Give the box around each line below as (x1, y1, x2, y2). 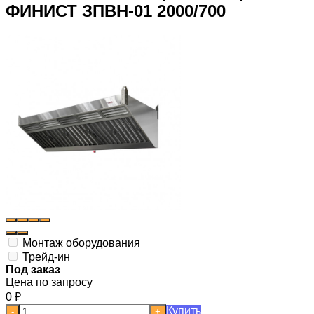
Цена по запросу (6, 275, 93, 288)
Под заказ (6, 263, 60, 275)
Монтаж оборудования (20, 236, 140, 249)
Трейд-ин (20, 250, 70, 263)
